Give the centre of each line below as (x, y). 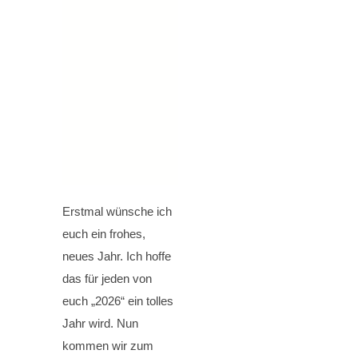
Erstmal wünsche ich (117, 211)
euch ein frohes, (104, 233)
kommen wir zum (108, 345)
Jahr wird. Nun (100, 323)
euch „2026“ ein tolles (118, 300)
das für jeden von (107, 278)
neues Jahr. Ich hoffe (117, 256)
